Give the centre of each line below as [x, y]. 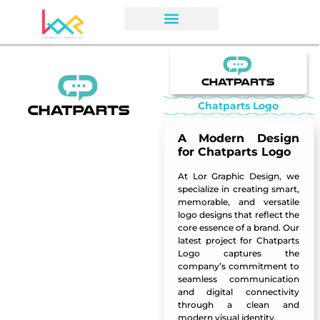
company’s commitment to [238, 266]
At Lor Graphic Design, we [238, 176]
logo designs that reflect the [238, 215]
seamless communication [238, 279]
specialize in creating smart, [238, 189]
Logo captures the [238, 254]
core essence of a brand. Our [238, 228]
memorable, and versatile [238, 202]
